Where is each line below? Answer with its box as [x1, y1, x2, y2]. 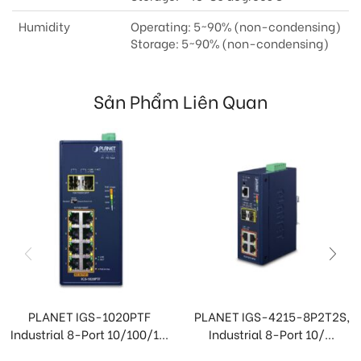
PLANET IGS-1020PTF [28, 307, 151, 326]
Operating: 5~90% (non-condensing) [131, 17, 341, 35]
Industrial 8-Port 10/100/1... [10, 325, 168, 343]
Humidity [19, 17, 70, 35]
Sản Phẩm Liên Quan [93, 87, 268, 114]
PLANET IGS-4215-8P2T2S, [193, 307, 350, 326]
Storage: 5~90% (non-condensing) [131, 34, 329, 52]
